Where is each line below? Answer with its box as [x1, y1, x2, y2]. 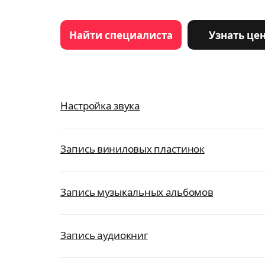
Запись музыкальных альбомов [60, 185, 214, 199]
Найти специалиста [69, 28, 173, 42]
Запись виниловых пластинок [60, 142, 205, 156]
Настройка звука [60, 99, 140, 112]
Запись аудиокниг [60, 228, 148, 242]
